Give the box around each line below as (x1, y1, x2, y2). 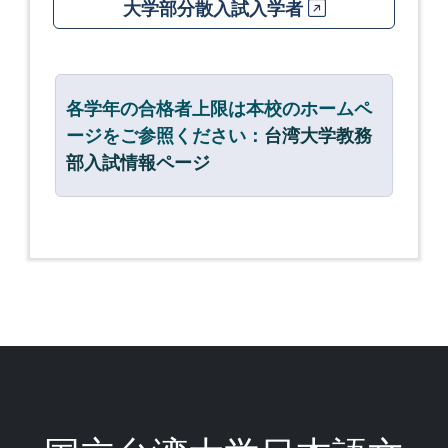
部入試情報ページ (66, 150, 210, 174)
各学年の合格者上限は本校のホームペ (66, 96, 372, 120)
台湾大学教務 (264, 123, 372, 147)
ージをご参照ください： (66, 123, 264, 147)
